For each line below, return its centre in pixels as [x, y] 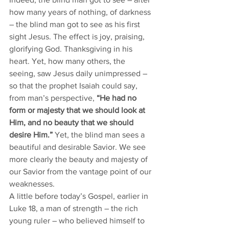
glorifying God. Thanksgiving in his [72, 49]
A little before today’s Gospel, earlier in [80, 196]
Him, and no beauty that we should [72, 122]
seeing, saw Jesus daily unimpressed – [79, 73]
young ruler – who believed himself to [78, 221]
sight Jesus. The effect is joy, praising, [78, 37]
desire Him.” [31, 135]
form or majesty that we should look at [78, 110]
